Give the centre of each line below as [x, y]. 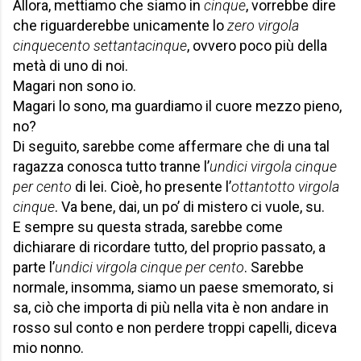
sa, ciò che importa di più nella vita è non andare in [171, 308]
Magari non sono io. [75, 86]
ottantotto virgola [285, 187]
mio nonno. [48, 348]
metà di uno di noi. [71, 66]
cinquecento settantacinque [100, 46]
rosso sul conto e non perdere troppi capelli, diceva [175, 328]
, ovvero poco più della [257, 46]
